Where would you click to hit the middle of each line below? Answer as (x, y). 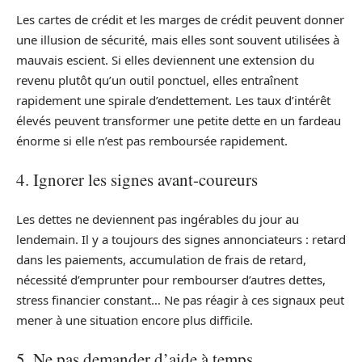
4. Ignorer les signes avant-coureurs (137, 180)
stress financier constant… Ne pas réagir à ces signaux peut (180, 299)
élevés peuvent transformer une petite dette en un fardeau (179, 120)
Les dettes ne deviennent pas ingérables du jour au (158, 219)
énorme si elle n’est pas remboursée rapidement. (152, 140)
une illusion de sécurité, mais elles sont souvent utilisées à (178, 39)
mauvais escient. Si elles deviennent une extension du (165, 59)
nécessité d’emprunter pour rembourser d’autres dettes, (171, 279)
